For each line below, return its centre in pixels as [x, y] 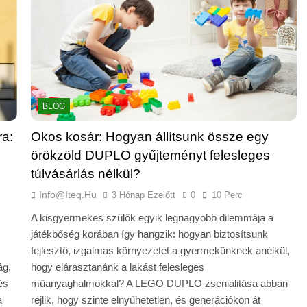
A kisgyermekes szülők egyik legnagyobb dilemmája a [152, 218]
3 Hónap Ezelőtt [143, 195]
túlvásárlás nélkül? [85, 174]
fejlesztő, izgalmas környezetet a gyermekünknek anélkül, [160, 251]
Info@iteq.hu [67, 195]
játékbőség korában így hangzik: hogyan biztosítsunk [149, 234]
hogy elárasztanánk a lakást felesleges [117, 267]
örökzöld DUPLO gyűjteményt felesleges [150, 156]
